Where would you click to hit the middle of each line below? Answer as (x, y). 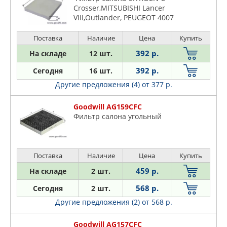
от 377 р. (157, 84)
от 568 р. (157, 202)
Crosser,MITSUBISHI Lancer (119, 8)
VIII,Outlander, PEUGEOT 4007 (124, 17)
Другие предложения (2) (98, 202)
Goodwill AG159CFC (108, 106)
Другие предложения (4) (98, 84)
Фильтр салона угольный (118, 116)
